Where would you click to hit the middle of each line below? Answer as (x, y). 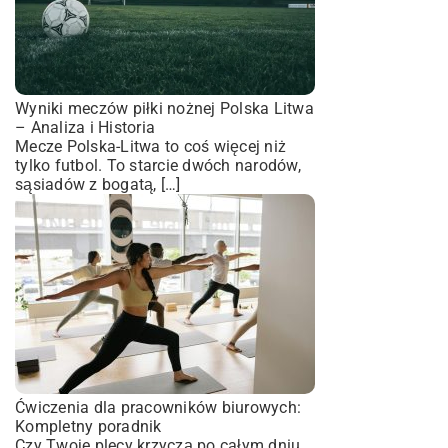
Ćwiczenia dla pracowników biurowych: (158, 407)
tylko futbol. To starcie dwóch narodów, (158, 165)
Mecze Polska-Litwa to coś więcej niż (150, 146)
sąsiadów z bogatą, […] (98, 184)
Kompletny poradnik (88, 426)
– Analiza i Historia (85, 127)
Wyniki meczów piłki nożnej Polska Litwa (164, 108)
